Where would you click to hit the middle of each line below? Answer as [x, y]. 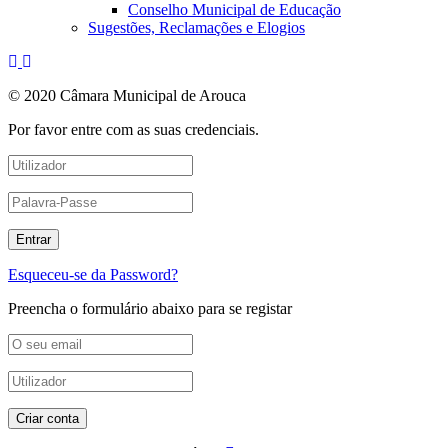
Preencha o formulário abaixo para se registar [150, 308]
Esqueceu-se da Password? [93, 274]
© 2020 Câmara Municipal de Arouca [127, 95]
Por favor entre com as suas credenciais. [133, 129]
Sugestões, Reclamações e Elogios [196, 27]
